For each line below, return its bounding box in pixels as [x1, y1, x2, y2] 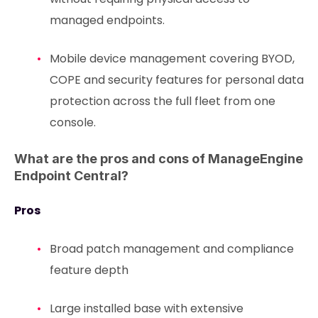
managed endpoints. [49, 12, 165, 29]
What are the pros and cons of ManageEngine [14, 151, 303, 167]
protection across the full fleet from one [49, 93, 275, 110]
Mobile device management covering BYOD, [49, 50, 295, 67]
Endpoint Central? [14, 168, 128, 184]
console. [49, 114, 96, 131]
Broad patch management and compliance [49, 241, 294, 258]
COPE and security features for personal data [49, 72, 304, 89]
